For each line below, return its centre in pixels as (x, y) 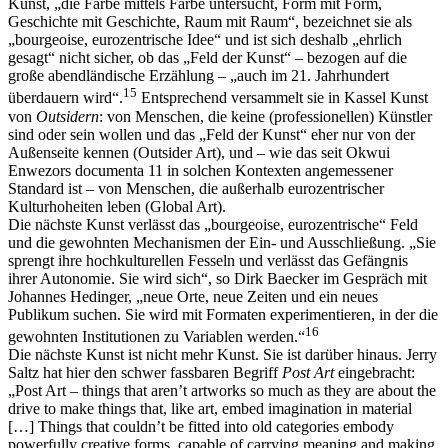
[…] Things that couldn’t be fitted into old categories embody (201, 426)
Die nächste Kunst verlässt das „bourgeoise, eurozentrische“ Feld (213, 224)
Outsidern (67, 116)
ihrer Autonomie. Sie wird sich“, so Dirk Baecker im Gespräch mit (217, 278)
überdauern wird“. (65, 98)
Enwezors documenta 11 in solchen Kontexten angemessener (200, 170)
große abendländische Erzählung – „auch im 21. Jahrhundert (198, 76)
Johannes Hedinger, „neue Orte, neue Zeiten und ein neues (193, 296)
